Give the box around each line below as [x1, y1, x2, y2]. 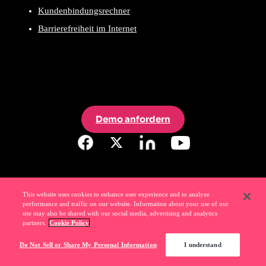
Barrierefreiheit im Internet [38, 24, 137, 34]
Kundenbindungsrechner [38, 6, 130, 16]
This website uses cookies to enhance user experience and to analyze [23, 191, 210, 198]
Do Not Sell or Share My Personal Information [19, 241, 157, 248]
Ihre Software [46, 245, 129, 260]
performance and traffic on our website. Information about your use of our [23, 200, 229, 207]
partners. [23, 219, 47, 226]
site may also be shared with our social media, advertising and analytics [23, 210, 218, 217]
